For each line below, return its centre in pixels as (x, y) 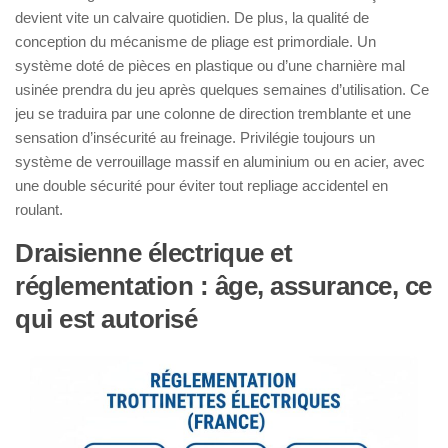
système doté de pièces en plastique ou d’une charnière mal (210, 65)
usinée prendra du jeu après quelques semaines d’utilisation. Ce (222, 89)
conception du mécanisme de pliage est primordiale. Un (195, 41)
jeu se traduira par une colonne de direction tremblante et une (213, 113)
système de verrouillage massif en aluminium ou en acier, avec (220, 161)
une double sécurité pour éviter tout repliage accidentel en (201, 185)
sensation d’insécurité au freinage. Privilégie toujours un (195, 137)
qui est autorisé (106, 318)
